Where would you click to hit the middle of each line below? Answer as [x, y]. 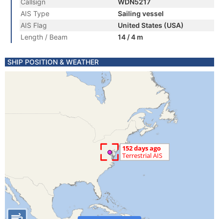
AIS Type [35, 13]
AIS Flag [34, 25]
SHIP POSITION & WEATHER [53, 62]
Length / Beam [44, 37]
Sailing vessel [141, 13]
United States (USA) [151, 25]
